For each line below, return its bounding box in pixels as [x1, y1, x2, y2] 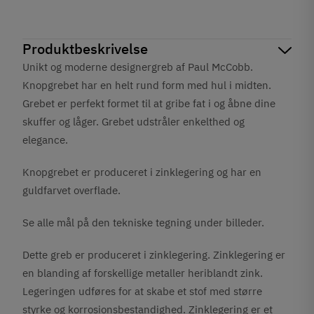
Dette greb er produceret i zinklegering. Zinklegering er [22, 248, 286, 261]
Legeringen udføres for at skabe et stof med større [22, 285, 263, 298]
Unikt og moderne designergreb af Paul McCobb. [22, 60, 254, 74]
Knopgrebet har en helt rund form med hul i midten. [22, 78, 272, 92]
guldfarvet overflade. [22, 184, 121, 197]
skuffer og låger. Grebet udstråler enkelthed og [22, 115, 245, 128]
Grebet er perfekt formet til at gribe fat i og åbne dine [22, 97, 276, 110]
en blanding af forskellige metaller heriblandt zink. [22, 266, 264, 280]
